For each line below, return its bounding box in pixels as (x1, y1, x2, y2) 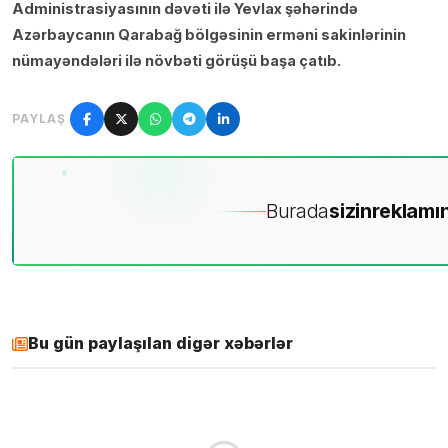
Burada (265, 199, 330, 224)
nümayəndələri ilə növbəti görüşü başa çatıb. (12, 52, 341, 70)
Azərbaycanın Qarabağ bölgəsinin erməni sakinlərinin (12, 26, 406, 44)
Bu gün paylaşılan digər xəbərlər (28, 333, 293, 354)
